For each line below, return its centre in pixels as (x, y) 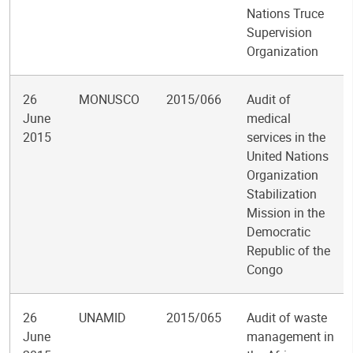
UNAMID (102, 318)
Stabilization (282, 194)
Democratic (279, 232)
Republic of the (288, 251)
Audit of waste (287, 318)
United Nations (288, 156)
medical (269, 118)
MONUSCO (109, 99)
